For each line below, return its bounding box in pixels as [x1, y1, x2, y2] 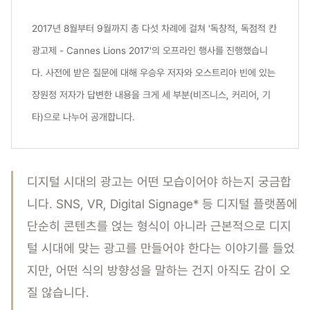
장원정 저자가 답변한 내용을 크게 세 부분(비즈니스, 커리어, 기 [32, 89, 271, 100]
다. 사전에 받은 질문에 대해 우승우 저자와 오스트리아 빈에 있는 [32, 66, 275, 78]
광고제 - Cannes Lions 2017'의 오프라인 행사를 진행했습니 [32, 44, 268, 56]
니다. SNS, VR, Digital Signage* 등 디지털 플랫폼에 [27, 196, 298, 211]
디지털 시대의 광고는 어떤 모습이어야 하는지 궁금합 [27, 174, 291, 189]
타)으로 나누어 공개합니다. [32, 111, 135, 122]
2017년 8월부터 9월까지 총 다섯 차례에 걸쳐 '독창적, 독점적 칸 [32, 22, 277, 34]
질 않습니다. [27, 284, 89, 300]
